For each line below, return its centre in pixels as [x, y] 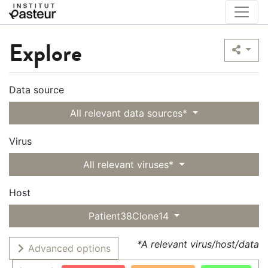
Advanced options [68, 248]
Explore [45, 53]
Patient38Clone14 [128, 216]
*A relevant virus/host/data [198, 244]
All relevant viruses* [129, 165]
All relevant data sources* [128, 113]
